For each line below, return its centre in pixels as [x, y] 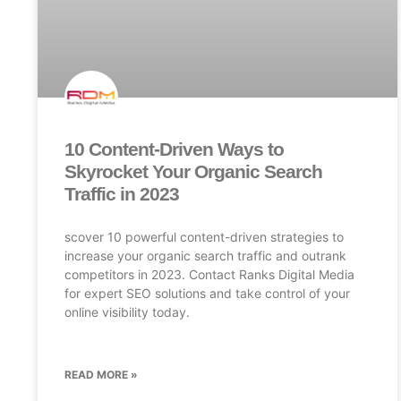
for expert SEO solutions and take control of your [207, 294]
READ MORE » [101, 375]
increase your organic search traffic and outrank [205, 256]
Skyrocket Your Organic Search [193, 172]
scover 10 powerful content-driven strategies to [204, 237]
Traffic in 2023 [122, 194]
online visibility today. [127, 312]
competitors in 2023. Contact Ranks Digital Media [209, 275]
